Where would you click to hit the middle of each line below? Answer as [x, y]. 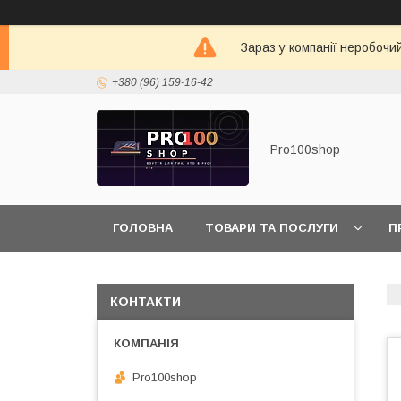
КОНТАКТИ [145, 302]
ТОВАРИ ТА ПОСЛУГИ [272, 228]
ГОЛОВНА [143, 228]
